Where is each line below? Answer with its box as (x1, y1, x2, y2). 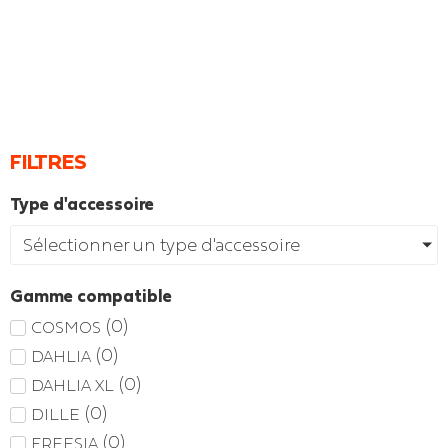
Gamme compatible (10, 286, 172, 306)
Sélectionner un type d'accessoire (23, 235, 300, 255)
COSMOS (31, 317, 101, 336)
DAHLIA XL (31, 375, 114, 394)
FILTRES (10, 150, 87, 174)
